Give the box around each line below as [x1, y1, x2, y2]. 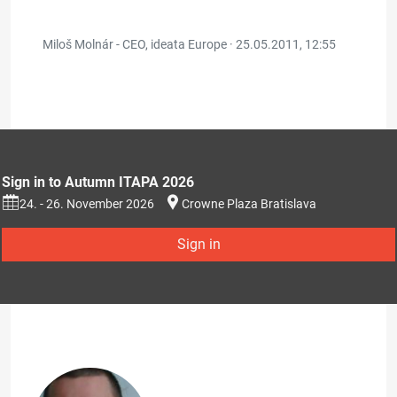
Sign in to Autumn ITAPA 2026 [2, 174, 194, 191]
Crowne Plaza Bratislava [182, 197, 316, 211]
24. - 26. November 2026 [19, 197, 154, 211]
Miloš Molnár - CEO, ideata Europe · [43, 37, 236, 51]
